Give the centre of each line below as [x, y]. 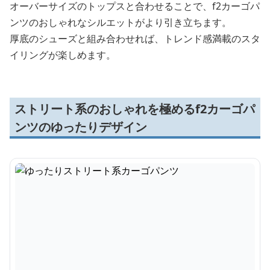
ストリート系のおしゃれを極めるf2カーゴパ [135, 109]
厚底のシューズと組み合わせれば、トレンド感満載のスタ [135, 39]
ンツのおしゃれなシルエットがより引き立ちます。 [121, 22]
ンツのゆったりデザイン [81, 127]
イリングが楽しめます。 [63, 55]
